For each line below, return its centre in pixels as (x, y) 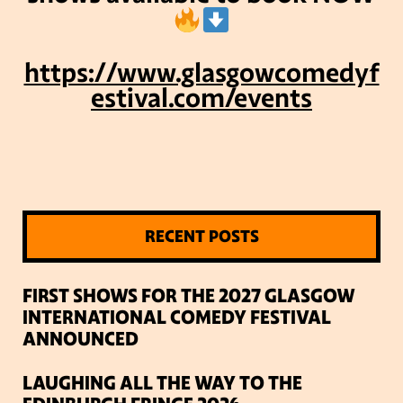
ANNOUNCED (81, 340)
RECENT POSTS (201, 237)
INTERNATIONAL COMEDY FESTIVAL (177, 318)
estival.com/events (201, 99)
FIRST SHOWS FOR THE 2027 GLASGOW (189, 296)
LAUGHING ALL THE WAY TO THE (162, 384)
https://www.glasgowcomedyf (201, 74)
